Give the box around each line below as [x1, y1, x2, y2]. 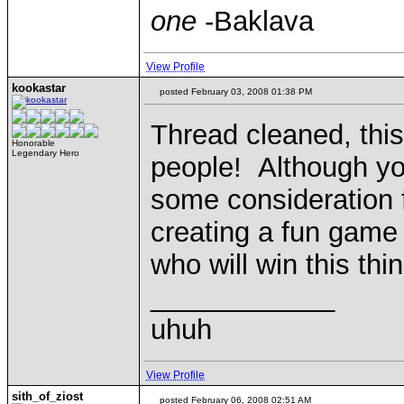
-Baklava [197, 5, 314, 37]
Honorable [12, 138, 55, 148]
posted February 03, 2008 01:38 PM [157, 87, 312, 96]
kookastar [12, 81, 66, 95]
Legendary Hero [12, 148, 79, 158]
